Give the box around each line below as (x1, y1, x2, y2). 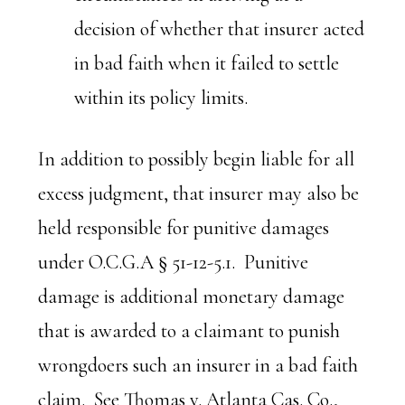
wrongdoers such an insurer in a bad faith (38, 353, 359, 377)
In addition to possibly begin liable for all (38, 147, 355, 171)
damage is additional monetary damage (38, 285, 345, 308)
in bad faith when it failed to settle (74, 52, 340, 75)
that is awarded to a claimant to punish (38, 319, 341, 343)
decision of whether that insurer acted (74, 17, 365, 41)
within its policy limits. (74, 86, 249, 109)
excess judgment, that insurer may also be (38, 182, 360, 205)
